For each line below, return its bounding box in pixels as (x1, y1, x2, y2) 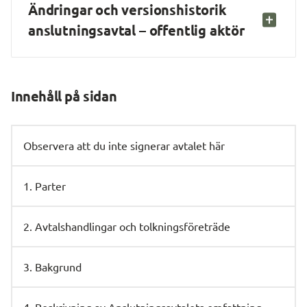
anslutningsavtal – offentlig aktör (28, 21, 245, 39)
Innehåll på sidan (11, 87, 117, 105)
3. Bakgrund (23, 260, 82, 273)
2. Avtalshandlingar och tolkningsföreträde (23, 219, 230, 233)
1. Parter (23, 179, 66, 193)
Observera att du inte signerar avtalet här (23, 138, 225, 152)
